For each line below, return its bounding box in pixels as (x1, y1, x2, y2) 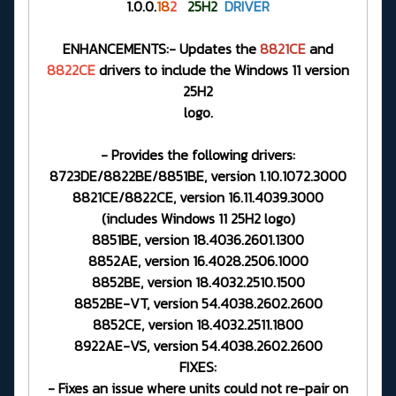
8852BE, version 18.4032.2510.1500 (91, 270, 305, 293)
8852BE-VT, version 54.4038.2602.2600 (73, 292, 323, 314)
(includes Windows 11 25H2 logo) (101, 207, 295, 229)
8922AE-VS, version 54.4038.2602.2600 (73, 334, 323, 356)
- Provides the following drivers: (101, 143, 295, 165)
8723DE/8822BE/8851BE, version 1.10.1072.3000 (49, 164, 346, 187)
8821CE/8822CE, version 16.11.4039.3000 (72, 186, 324, 208)
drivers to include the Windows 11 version (95, 58, 349, 80)
